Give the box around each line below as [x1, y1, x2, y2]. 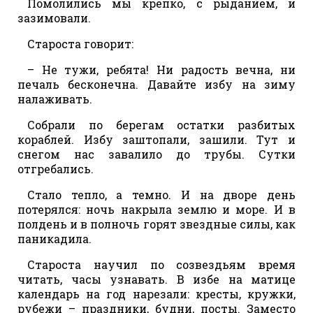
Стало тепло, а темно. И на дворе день [27, 187, 296, 202]
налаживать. [17, 91, 92, 106]
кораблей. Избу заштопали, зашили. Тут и [17, 131, 296, 147]
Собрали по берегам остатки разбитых [27, 117, 296, 132]
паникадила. [17, 231, 92, 246]
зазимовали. [17, 10, 91, 25]
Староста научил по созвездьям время [27, 256, 296, 272]
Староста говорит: [27, 36, 133, 51]
